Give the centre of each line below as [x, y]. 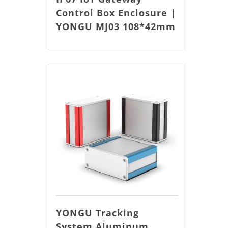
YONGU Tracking [97, 212]
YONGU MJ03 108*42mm [116, 26]
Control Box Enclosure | [116, 13]
